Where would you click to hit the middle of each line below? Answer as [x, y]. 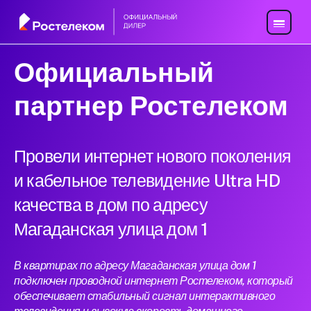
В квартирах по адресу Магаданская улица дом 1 [135, 266]
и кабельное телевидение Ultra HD [147, 181]
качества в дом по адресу [111, 205]
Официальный [114, 73]
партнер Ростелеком [151, 106]
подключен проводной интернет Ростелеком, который [153, 281]
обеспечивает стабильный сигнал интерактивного [145, 296]
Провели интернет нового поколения [153, 157]
